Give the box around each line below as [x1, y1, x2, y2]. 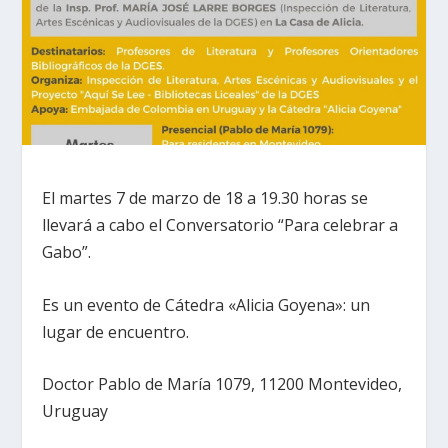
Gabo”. [42, 240, 92, 263]
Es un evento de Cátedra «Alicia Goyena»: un [42, 293, 371, 316]
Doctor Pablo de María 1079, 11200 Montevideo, [42, 373, 403, 396]
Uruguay [42, 400, 109, 423]
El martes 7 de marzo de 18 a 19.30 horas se [42, 186, 369, 209]
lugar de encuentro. [42, 320, 190, 343]
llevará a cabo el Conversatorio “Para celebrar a [42, 213, 399, 236]
